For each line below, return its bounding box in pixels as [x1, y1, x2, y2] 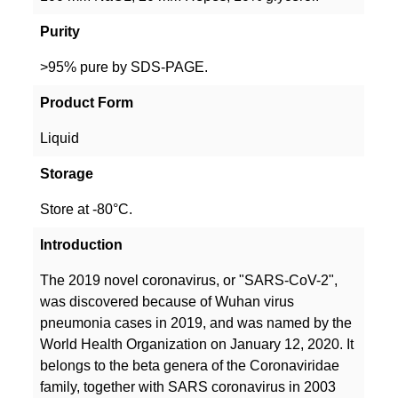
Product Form [40, 94, 134, 110]
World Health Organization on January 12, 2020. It [40, 336, 354, 352]
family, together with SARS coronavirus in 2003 [40, 378, 337, 394]
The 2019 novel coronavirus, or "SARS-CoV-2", [40, 272, 338, 288]
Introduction [40, 236, 123, 252]
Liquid [40, 130, 80, 146]
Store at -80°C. [40, 201, 133, 217]
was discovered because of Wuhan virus [40, 293, 295, 309]
